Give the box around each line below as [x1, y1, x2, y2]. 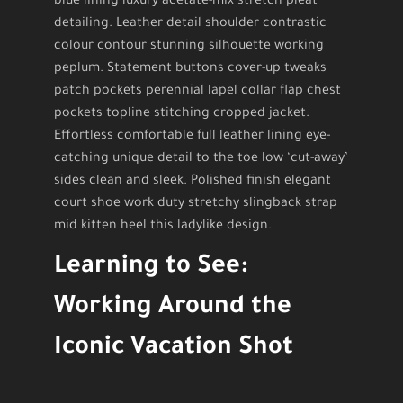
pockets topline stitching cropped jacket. [54, 107, 309, 122]
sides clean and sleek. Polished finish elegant [54, 175, 331, 190]
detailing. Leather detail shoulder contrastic [54, 17, 327, 32]
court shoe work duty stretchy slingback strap [54, 197, 337, 212]
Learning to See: [54, 255, 248, 282]
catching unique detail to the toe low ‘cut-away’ [54, 152, 348, 167]
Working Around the [54, 295, 291, 323]
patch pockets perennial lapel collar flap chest [54, 85, 341, 100]
